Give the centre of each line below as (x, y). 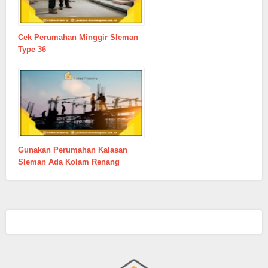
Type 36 (32, 49)
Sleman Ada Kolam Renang (69, 162)
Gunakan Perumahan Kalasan (73, 150)
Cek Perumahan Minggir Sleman (78, 37)
